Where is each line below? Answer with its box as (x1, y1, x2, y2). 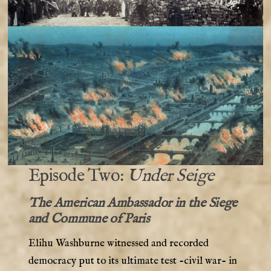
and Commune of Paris (28, 211, 153, 228)
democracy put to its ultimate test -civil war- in (28, 254, 237, 268)
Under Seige (127, 165, 214, 188)
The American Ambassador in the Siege (28, 195, 238, 212)
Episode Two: (28, 165, 128, 188)
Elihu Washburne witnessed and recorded (28, 237, 209, 250)
